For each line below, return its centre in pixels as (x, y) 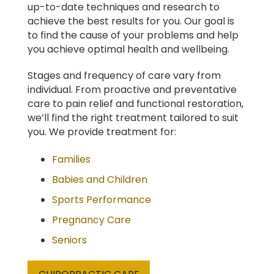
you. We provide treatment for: (102, 132)
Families (71, 160)
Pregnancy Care (91, 220)
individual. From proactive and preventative (132, 90)
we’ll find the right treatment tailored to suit (133, 118)
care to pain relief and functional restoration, (135, 104)
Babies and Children (100, 180)
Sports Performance (102, 200)
